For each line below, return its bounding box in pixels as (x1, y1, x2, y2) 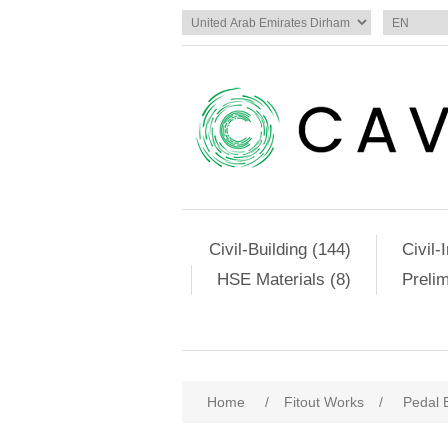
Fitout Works (284, 394, 364, 410)
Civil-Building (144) (208, 240, 351, 259)
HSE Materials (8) (216, 270, 351, 289)
